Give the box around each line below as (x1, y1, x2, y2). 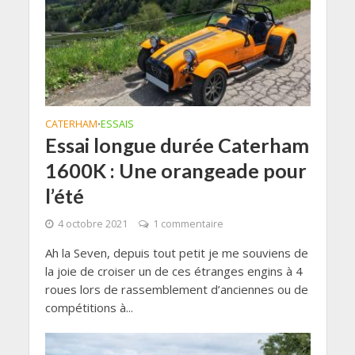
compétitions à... (44, 300, 133, 316)
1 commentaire (152, 217, 223, 231)
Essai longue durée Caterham (44, 133, 309, 158)
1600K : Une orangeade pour (44, 158, 307, 183)
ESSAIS (100, 117, 134, 132)
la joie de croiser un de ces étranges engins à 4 (44, 263, 303, 280)
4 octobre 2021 (57, 217, 128, 231)
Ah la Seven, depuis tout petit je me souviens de (44, 245, 308, 261)
